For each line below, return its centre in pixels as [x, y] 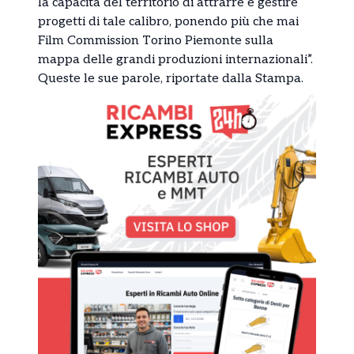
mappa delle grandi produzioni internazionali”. [175, 59]
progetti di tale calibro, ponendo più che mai [168, 21]
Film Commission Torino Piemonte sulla [156, 40]
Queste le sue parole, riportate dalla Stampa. [171, 78]
